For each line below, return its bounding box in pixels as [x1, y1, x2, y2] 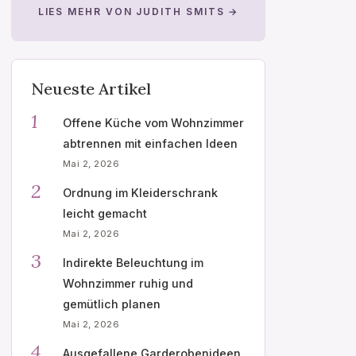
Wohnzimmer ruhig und [63, 276, 193, 290]
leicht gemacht [63, 206, 147, 220]
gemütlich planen [63, 296, 161, 311]
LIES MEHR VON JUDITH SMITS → [37, 5, 239, 17]
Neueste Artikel [31, 78, 151, 99]
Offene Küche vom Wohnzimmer [63, 115, 244, 130]
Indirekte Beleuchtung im [63, 255, 203, 269]
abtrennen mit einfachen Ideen [63, 136, 238, 150]
